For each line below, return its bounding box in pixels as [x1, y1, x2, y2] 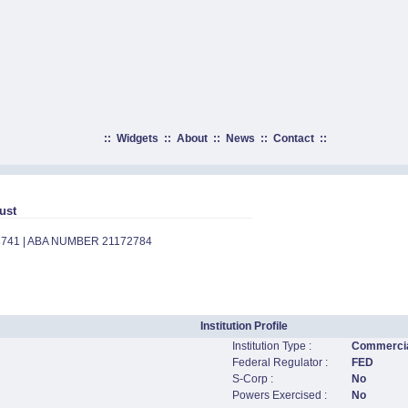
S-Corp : [232, 372, 273, 385]
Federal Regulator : [232, 356, 328, 369]
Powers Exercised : [232, 389, 327, 402]
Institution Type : [232, 340, 311, 352]
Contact [272, 132, 314, 145]
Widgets [116, 132, 158, 145]
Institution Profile [200, 320, 288, 332]
